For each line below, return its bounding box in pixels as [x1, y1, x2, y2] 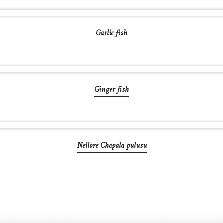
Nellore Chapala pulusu [76, 138, 147, 154]
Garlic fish [96, 25, 127, 42]
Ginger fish [94, 82, 129, 98]
